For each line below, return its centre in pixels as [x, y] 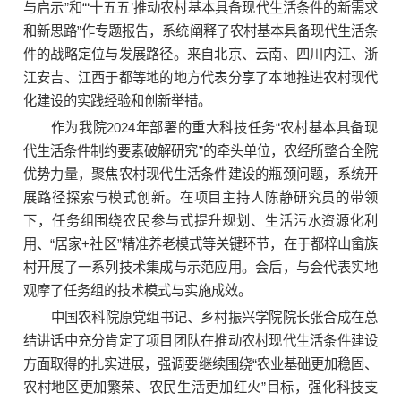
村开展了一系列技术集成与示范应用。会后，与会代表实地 [200, 268]
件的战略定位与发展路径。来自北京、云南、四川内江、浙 [200, 55]
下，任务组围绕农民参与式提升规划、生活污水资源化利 [200, 221]
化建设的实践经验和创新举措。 [117, 101]
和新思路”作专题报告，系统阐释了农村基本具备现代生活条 [200, 31]
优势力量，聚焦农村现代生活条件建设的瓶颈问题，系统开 [200, 175]
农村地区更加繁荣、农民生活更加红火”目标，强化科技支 [200, 388]
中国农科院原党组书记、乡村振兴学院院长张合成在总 [214, 318]
